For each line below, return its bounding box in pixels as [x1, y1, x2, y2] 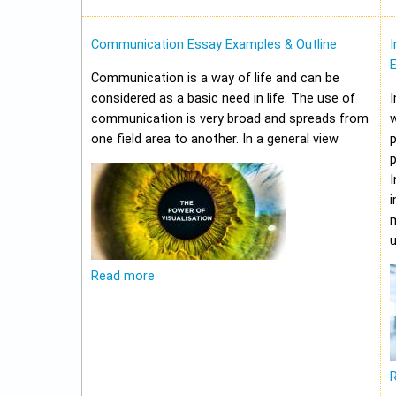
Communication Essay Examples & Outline [91, 37, 337, 53]
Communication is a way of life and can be [91, 71, 339, 87]
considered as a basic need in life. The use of [91, 91, 355, 107]
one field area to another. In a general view [91, 132, 339, 148]
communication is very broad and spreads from [91, 111, 369, 127]
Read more [91, 269, 155, 285]
